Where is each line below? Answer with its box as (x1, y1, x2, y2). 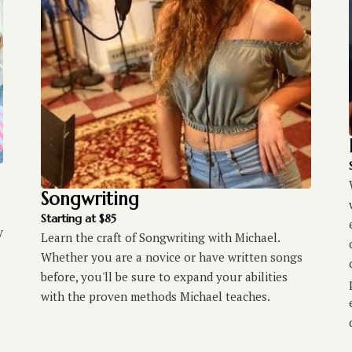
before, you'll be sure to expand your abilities (40, 268, 288, 284)
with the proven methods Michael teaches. (40, 288, 270, 304)
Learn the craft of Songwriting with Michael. (40, 229, 280, 245)
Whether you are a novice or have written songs (40, 248, 302, 265)
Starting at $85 (40, 211, 116, 225)
